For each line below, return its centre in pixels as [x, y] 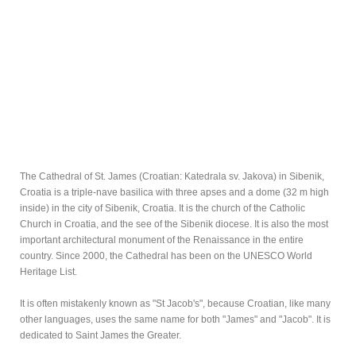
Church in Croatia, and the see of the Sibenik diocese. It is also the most [174, 224]
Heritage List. [48, 272]
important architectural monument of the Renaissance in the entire [162, 240]
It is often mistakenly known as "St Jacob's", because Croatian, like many [175, 304]
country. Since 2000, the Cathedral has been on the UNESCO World [166, 256]
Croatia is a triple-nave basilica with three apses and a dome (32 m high [174, 192]
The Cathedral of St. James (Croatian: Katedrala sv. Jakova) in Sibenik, [172, 176]
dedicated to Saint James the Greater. [101, 335]
